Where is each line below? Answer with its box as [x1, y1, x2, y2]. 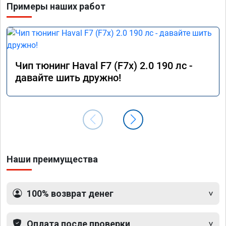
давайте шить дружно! [15, 71, 121, 84]
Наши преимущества [7, 153, 98, 164]
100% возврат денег [27, 188, 114, 199]
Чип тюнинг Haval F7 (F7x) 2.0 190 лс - [15, 59, 193, 72]
